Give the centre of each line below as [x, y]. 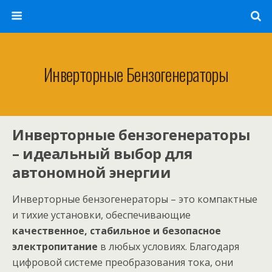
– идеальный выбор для [103, 153]
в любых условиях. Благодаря [168, 246]
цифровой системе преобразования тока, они [123, 262]
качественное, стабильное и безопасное [117, 231]
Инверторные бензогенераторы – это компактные [135, 199]
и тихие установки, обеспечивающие [101, 215]
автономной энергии [92, 172]
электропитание [55, 246]
